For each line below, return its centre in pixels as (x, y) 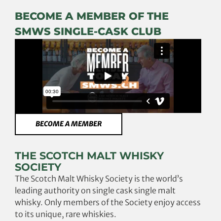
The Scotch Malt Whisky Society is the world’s (99, 178)
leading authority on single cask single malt (95, 190)
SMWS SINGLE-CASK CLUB (88, 31)
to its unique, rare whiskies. (66, 214)
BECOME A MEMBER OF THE (92, 16)
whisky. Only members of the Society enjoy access (108, 202)
